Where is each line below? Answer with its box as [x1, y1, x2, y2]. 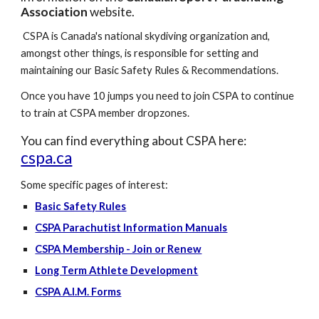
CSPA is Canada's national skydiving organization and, [21, 30, 271, 42]
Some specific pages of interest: [21, 179, 169, 191]
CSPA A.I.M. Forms [35, 286, 122, 298]
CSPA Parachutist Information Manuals [35, 221, 228, 234]
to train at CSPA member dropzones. [21, 107, 194, 119]
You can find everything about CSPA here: [21, 133, 247, 148]
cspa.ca [21, 148, 73, 167]
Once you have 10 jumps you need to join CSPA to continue [21, 90, 295, 102]
